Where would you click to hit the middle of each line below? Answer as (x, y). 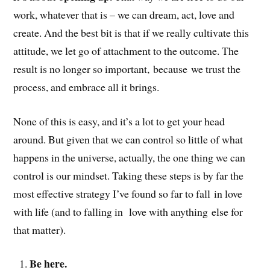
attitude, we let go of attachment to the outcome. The (126, 50)
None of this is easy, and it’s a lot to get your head (119, 121)
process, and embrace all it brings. (86, 86)
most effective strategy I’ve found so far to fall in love (128, 193)
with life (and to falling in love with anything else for (128, 211)
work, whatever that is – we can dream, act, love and (124, 14)
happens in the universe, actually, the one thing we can (130, 157)
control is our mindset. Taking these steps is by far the (129, 175)
